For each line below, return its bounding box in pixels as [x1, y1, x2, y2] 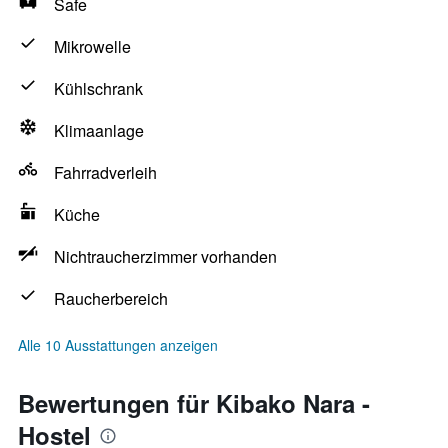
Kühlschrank [54, 77, 143, 100]
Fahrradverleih [54, 161, 157, 184]
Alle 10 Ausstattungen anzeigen [18, 335, 218, 355]
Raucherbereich [54, 287, 168, 310]
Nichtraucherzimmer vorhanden [54, 245, 277, 268]
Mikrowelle [54, 35, 131, 58]
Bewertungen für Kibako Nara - [18, 386, 370, 420]
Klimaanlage [54, 119, 144, 142]
